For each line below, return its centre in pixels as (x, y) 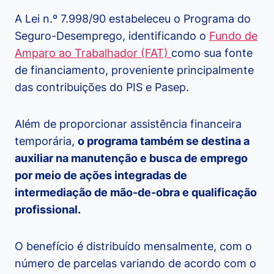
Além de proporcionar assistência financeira (128, 124)
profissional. (48, 210)
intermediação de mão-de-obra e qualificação (136, 193)
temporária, (46, 141)
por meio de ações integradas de (101, 176)
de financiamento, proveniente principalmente (134, 70)
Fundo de (233, 36)
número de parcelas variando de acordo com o (135, 264)
